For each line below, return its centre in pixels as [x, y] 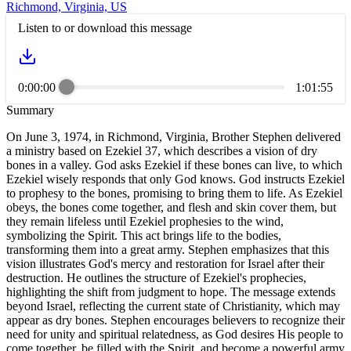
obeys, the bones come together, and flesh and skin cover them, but [171, 207]
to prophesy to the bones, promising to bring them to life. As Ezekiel [174, 193]
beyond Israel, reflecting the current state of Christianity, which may [173, 306]
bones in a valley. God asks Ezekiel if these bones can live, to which [174, 165]
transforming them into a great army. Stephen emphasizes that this [168, 249]
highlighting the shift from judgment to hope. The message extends [171, 291]
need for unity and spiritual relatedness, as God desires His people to [175, 334]
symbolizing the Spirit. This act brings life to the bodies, [144, 235]
